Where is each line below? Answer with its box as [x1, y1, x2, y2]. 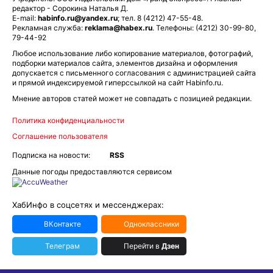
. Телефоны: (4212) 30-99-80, [152, 23, 256, 33]
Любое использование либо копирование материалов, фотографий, [12, 49, 253, 58]
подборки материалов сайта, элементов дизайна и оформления [12, 58, 238, 68]
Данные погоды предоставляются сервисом [12, 167, 172, 177]
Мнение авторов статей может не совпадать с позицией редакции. [12, 94, 252, 104]
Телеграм [45, 241, 80, 250]
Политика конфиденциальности [12, 116, 124, 126]
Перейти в [124, 241, 161, 250]
